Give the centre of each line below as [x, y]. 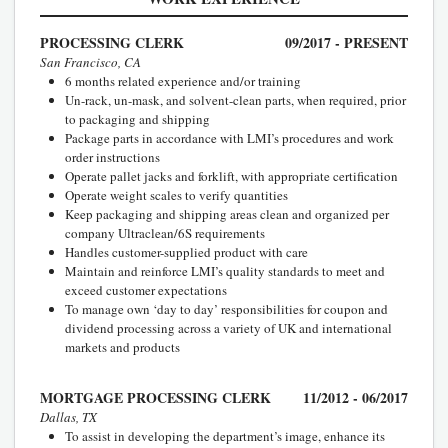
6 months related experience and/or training [183, 80]
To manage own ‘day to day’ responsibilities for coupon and [226, 308]
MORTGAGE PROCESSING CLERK [155, 397]
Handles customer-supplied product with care [186, 251]
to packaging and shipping [137, 118]
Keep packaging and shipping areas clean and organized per [227, 213]
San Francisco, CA [90, 61]
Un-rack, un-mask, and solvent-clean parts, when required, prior [235, 99]
